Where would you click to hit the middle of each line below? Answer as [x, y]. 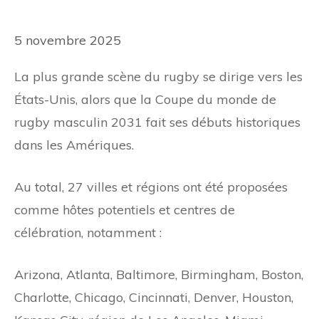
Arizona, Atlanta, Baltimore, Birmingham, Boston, [159, 274]
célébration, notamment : [88, 232]
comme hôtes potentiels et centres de [125, 209]
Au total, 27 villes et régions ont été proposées [151, 187]
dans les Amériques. [74, 145]
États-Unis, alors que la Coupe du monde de [145, 99]
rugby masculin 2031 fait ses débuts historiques [157, 122]
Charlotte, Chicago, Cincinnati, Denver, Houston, [154, 297]
